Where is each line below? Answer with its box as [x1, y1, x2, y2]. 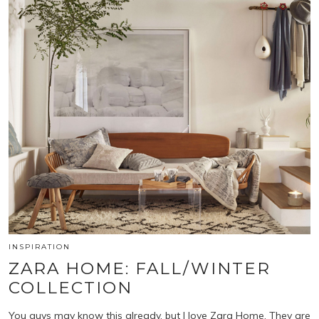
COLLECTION [9, 278, 132, 298]
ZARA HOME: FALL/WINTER [9, 258, 271, 279]
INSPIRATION [9, 242, 70, 252]
